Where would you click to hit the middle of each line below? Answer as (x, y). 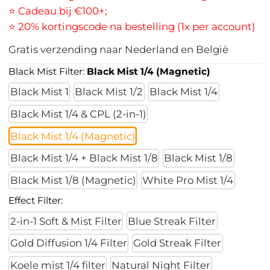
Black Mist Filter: (48, 71)
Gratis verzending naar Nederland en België (119, 50)
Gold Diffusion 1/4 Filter (68, 243)
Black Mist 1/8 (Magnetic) (73, 181)
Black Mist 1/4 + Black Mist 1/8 (84, 158)
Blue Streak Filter (172, 221)
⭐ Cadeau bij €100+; (58, 11)
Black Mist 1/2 (109, 92)
